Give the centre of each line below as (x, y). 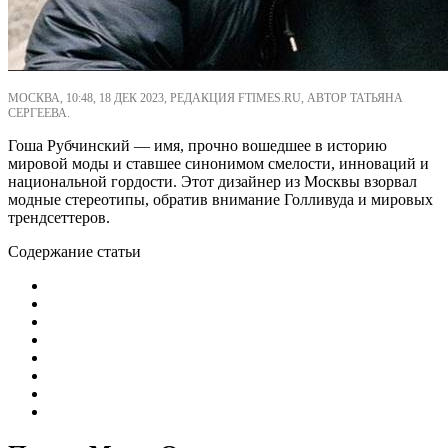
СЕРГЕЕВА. (39, 112)
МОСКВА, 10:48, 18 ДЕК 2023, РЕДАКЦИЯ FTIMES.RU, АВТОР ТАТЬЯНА (205, 97)
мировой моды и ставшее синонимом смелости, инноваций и (218, 163)
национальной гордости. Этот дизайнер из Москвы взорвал (212, 181)
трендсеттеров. (59, 217)
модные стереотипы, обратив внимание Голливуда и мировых (220, 199)
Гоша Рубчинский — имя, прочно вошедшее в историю (197, 145)
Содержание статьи (74, 251)
